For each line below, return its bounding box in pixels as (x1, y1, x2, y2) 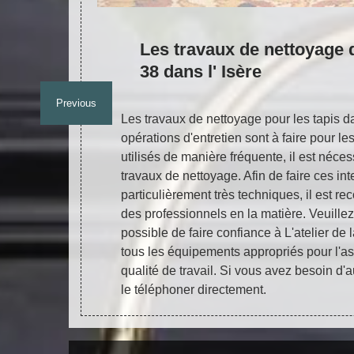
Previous (56, 97, 96, 109)
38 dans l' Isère (140, 62, 262, 81)
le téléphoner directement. (121, 283, 266, 296)
